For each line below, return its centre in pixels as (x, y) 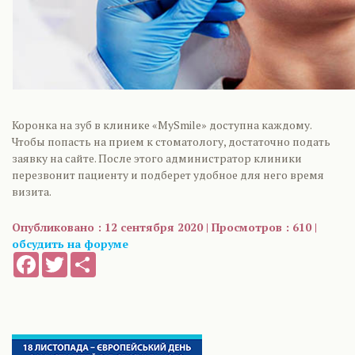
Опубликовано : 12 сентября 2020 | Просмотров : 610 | (164, 227)
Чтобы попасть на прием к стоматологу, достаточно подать (171, 141)
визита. (32, 191)
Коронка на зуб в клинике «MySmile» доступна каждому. (162, 125)
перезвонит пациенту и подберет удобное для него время (168, 175)
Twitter (84, 258)
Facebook (62, 258)
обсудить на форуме (70, 244)
